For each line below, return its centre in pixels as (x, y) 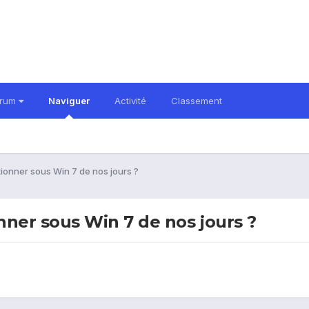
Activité (130, 101)
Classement (197, 101)
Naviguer (69, 101)
